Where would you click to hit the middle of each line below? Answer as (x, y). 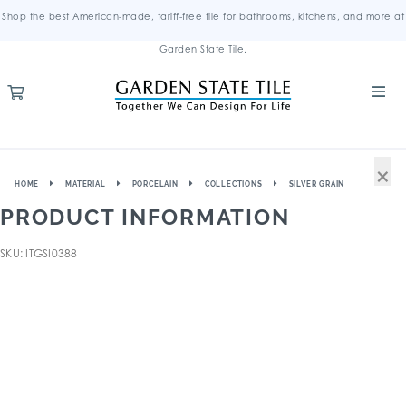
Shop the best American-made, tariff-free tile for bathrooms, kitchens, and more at (203, 16)
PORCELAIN (155, 184)
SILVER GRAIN (317, 184)
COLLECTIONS (233, 184)
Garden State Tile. (203, 49)
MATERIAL (86, 184)
